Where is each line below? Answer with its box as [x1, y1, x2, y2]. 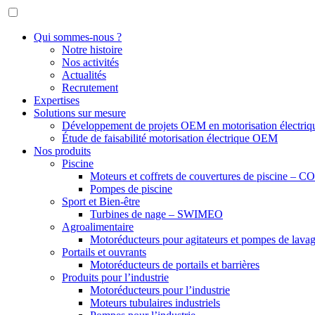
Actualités [62, 69, 106, 81]
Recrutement [62, 82, 118, 94]
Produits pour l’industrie [62, 271, 169, 283]
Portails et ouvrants [62, 246, 146, 258]
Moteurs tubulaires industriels [90, 297, 220, 309]
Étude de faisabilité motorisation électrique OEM [62, 132, 278, 144]
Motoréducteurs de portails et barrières [90, 259, 259, 271]
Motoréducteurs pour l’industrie [90, 284, 230, 296]
